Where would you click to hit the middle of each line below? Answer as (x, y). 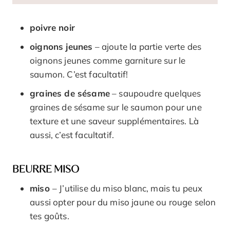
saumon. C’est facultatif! (79, 74)
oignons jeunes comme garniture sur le (108, 61)
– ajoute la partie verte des (147, 47)
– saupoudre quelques (155, 93)
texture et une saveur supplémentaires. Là (114, 121)
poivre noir (52, 28)
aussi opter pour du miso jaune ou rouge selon (123, 202)
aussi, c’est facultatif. (72, 135)
